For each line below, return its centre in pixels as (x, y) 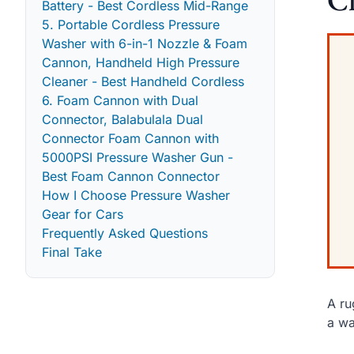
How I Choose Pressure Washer (136, 195)
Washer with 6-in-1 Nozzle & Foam (145, 43)
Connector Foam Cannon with (130, 138)
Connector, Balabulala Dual (122, 119)
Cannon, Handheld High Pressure (141, 62)
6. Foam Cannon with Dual (120, 100)
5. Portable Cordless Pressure (131, 24)
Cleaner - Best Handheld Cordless (143, 81)
